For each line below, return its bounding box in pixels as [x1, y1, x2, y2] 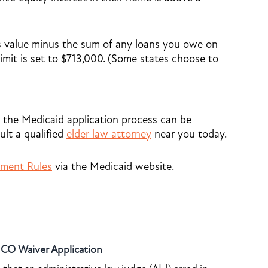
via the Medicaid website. [52, 160, 174, 173]
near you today [151, 127, 224, 141]
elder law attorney [66, 127, 151, 141]
